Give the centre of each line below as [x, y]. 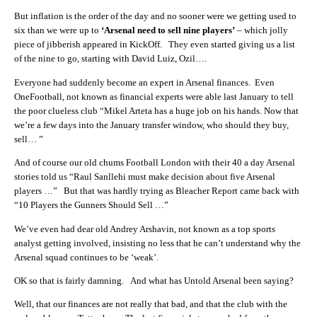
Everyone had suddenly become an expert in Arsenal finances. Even [144, 82]
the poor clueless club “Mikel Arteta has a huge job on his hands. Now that [156, 110]
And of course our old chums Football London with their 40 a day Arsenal [155, 163]
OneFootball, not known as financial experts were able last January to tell [154, 96]
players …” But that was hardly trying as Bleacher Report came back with [157, 191]
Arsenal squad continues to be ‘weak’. [86, 257]
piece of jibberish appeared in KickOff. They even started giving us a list [155, 45]
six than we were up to [58, 30]
